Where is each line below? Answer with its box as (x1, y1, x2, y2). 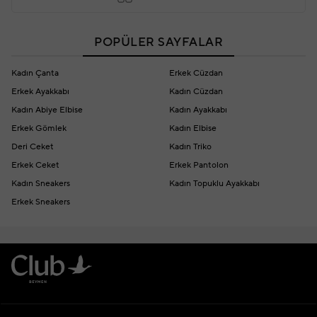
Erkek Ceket (11, 160, 59, 171)
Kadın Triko (169, 142, 212, 152)
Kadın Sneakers (11, 178, 70, 189)
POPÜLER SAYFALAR (94, 35, 223, 50)
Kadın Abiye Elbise (11, 105, 83, 115)
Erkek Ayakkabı (11, 86, 69, 97)
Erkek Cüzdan (169, 68, 223, 79)
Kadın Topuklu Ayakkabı (169, 178, 260, 189)
